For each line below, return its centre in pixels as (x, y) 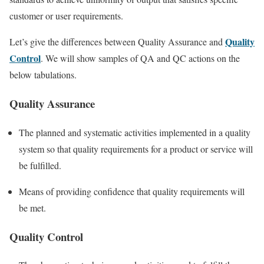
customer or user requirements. (66, 16)
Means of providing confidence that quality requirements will (132, 191)
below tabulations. (43, 75)
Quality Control (46, 236)
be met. (32, 207)
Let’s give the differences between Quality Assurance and (117, 42)
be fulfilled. (40, 165)
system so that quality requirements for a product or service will (136, 148)
